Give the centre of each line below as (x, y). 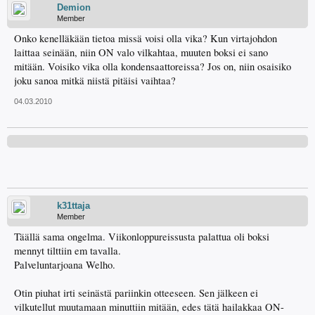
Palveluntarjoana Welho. (65, 265)
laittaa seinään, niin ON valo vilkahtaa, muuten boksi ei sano (141, 52)
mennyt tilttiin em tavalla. (67, 251)
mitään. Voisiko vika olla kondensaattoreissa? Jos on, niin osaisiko (153, 66)
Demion (74, 7)
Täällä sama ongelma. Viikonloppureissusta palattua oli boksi (142, 237)
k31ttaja (73, 206)
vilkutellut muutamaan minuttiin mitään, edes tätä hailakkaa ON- (149, 307)
